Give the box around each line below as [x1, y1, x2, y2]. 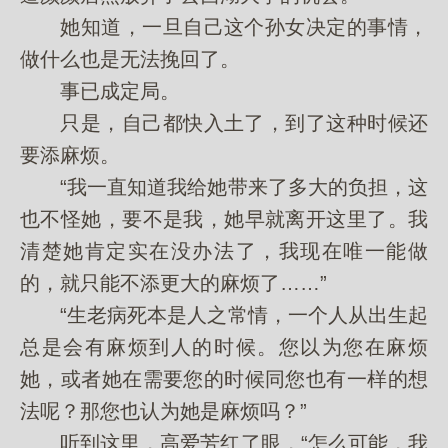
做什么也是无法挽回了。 [20, 48, 240, 70]
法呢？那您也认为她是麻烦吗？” [20, 400, 307, 422]
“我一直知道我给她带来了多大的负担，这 [20, 176, 428, 198]
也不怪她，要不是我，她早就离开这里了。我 [20, 208, 428, 230]
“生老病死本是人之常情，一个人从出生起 [20, 304, 428, 326]
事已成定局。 [20, 80, 180, 102]
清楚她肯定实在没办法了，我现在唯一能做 [20, 240, 428, 262]
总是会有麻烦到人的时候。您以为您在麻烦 [20, 336, 428, 358]
